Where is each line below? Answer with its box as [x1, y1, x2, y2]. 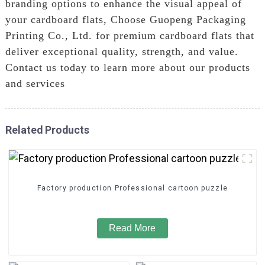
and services [5, 77, 65, 89]
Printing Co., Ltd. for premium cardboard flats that [5, 29, 254, 41]
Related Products [5, 123, 89, 136]
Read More [109, 223, 156, 234]
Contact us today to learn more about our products [5, 61, 250, 73]
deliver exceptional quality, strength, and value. [5, 45, 238, 57]
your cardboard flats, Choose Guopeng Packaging [5, 13, 246, 25]
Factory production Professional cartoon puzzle [37, 184, 228, 193]
